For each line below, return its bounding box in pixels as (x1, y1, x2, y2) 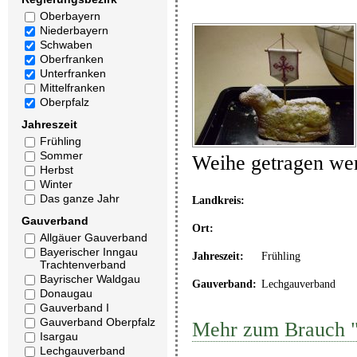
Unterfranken (40, 67, 106, 80)
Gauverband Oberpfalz (40, 316, 155, 328)
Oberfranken (40, 53, 104, 65)
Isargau (40, 330, 78, 343)
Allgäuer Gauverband (40, 231, 147, 244)
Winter (40, 178, 73, 190)
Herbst (40, 163, 73, 176)
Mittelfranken (40, 81, 105, 94)
